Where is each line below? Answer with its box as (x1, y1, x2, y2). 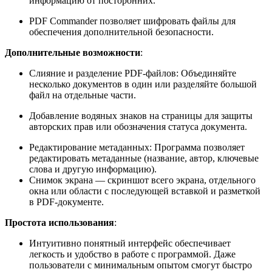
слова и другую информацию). (29, 164, 157, 175)
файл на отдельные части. (29, 90, 136, 101)
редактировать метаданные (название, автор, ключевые (29, 153, 259, 164)
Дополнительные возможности (5, 47, 140, 58)
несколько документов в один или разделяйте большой (29, 79, 257, 90)
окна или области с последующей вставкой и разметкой (29, 186, 260, 197)
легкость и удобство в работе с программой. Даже (29, 249, 236, 260)
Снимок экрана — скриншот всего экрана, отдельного (29, 175, 256, 186)
